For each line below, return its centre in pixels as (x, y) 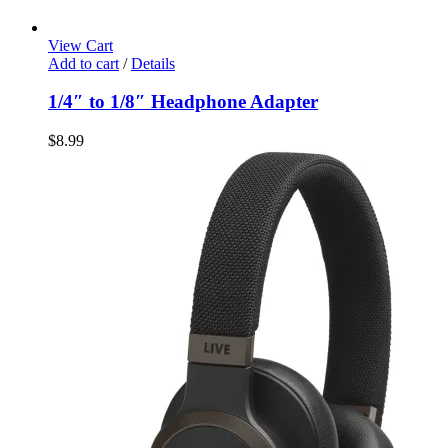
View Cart (80, 45)
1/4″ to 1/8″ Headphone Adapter (183, 102)
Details (153, 63)
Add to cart (83, 63)
